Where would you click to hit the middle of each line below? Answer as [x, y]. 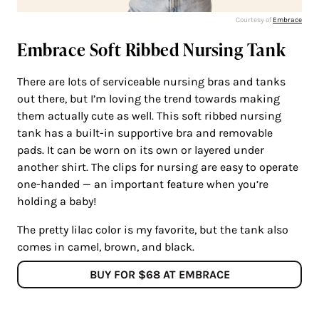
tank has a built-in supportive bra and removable [145, 132]
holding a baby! [57, 201]
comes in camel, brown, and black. [107, 246]
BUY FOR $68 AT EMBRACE [159, 274]
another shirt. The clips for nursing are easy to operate [158, 167]
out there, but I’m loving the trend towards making [148, 98]
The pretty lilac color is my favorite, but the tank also [153, 229]
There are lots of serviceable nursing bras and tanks [151, 81]
